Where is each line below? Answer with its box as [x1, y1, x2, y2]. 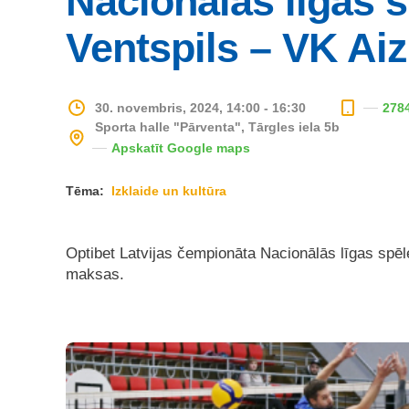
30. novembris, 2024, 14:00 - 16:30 [95, 100, 306, 115]
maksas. [66, 266, 124, 283]
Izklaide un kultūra [111, 184, 226, 198]
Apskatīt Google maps [111, 141, 250, 155]
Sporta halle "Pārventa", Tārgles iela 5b [95, 120, 340, 134]
